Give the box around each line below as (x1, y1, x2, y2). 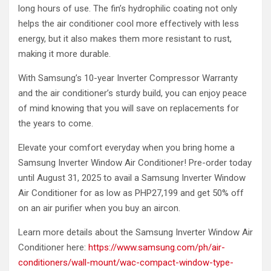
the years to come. (18, 118, 93, 129)
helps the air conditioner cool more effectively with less (18, 18, 239, 30)
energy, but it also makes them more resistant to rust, (18, 33, 232, 45)
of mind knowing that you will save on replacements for (18, 103, 239, 114)
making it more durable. (18, 48, 111, 60)
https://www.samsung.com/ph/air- (88, 242, 225, 253)
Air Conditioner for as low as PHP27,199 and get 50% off (18, 188, 244, 199)
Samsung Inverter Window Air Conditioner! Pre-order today (18, 157, 252, 169)
